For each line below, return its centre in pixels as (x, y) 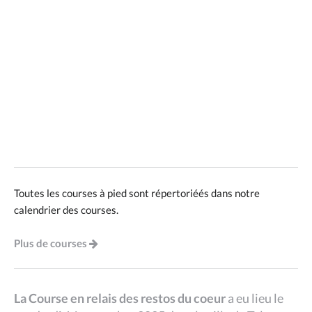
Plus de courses (50, 243)
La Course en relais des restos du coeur (120, 298)
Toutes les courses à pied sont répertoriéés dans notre (137, 193)
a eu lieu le (255, 298)
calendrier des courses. (66, 210)
